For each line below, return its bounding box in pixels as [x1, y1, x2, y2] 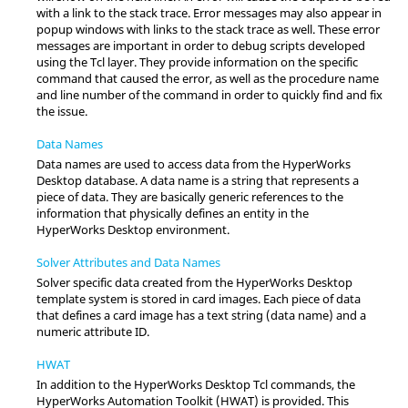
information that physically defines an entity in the [36, 204, 309, 221]
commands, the [268, 375, 355, 393]
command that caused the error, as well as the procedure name [36, 70, 379, 87]
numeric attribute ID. [36, 322, 149, 340]
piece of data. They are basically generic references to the [36, 188, 343, 205]
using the [36, 54, 90, 70]
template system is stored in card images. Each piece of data [36, 290, 361, 307]
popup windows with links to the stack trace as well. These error [36, 21, 380, 37]
